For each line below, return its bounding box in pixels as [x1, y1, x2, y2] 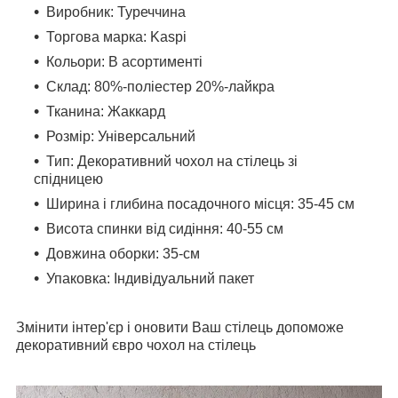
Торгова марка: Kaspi [46, 28, 187, 44]
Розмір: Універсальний [46, 128, 195, 144]
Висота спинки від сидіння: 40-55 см [46, 220, 283, 236]
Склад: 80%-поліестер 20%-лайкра [46, 78, 275, 94]
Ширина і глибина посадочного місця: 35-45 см [46, 195, 354, 211]
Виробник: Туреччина [46, 4, 186, 20]
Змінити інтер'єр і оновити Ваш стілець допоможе [16, 319, 344, 335]
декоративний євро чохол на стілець [16, 337, 259, 353]
